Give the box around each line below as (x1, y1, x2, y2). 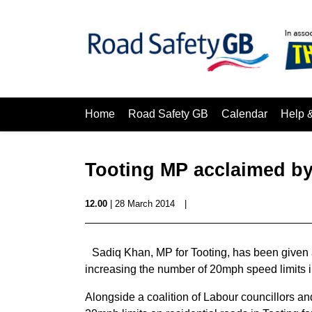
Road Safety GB (128, 108, 208, 120)
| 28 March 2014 (107, 198, 175, 209)
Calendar (221, 108, 267, 120)
